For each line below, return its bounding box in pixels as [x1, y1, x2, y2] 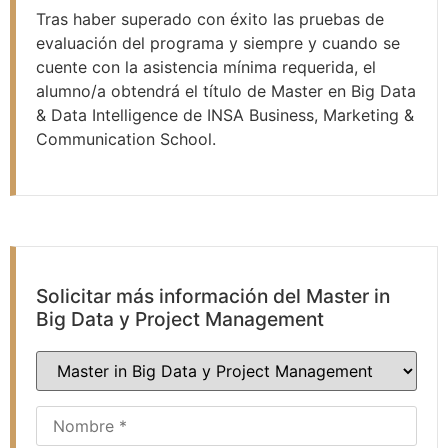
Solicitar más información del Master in [36, 284, 390, 309]
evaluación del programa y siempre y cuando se [36, 32, 400, 53]
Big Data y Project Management [36, 307, 324, 332]
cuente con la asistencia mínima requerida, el [36, 56, 376, 77]
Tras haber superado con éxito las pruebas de [36, 8, 384, 29]
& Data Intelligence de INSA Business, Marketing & [36, 104, 414, 125]
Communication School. [36, 128, 216, 149]
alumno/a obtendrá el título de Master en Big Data [36, 80, 416, 101]
